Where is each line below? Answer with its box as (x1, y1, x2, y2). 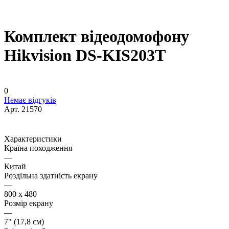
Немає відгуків (4, 95, 56, 104)
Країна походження (4, 143, 72, 152)
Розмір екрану (4, 198, 53, 208)
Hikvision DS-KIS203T (4, 46, 166, 65)
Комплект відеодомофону (4, 27, 189, 46)
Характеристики (4, 134, 62, 143)
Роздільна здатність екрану (4, 171, 98, 180)
